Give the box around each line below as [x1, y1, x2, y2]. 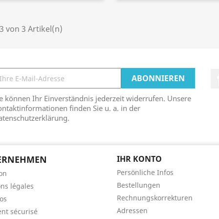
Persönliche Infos [117, 168, 174, 177]
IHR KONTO [117, 153, 162, 165]
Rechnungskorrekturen [117, 193, 193, 203]
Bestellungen [117, 180, 160, 190]
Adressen [117, 206, 148, 216]
